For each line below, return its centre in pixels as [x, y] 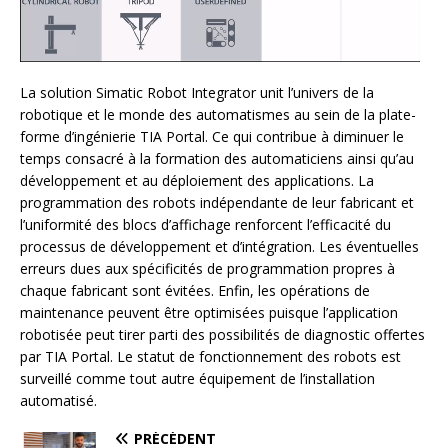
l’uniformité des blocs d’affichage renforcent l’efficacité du [205, 225]
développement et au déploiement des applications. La [197, 181]
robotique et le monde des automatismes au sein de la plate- [218, 115]
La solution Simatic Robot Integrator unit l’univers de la [197, 93]
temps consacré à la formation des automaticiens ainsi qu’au [217, 159]
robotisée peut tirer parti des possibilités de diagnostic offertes [222, 335]
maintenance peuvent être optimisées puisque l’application [209, 313]
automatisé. [58, 401]
